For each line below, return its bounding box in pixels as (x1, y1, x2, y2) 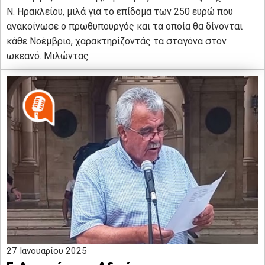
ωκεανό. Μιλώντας (7, 50, 89, 62)
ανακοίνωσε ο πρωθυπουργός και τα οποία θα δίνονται (7, 21, 243, 33)
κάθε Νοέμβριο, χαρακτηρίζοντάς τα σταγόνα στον (7, 35, 227, 47)
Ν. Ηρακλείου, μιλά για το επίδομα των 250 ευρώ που (7, 6, 233, 18)
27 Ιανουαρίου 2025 (7, 245, 87, 257)
